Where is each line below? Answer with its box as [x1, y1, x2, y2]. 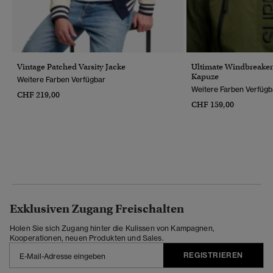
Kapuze [191, 71, 219, 82]
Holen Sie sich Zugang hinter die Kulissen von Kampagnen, [10, 223, 214, 233]
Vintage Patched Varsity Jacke [17, 61, 126, 72]
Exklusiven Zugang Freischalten [10, 201, 184, 216]
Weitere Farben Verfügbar [17, 74, 105, 84]
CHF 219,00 [17, 89, 60, 100]
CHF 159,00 [191, 99, 234, 110]
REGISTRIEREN [183, 250, 243, 260]
